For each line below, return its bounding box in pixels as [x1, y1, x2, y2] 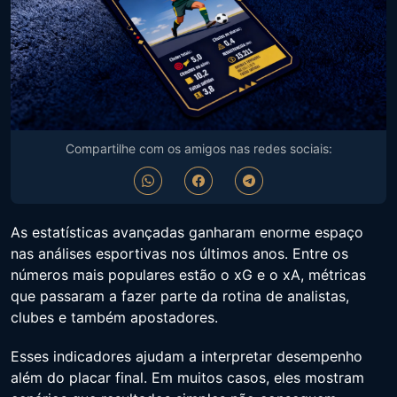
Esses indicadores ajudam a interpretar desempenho [11, 346, 362, 365]
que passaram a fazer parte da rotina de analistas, [11, 286, 349, 305]
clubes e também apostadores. [11, 307, 218, 326]
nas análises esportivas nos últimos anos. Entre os [11, 244, 348, 262]
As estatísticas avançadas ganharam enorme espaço [11, 222, 363, 241]
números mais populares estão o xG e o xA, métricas [11, 265, 366, 284]
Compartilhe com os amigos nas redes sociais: [65, 140, 332, 156]
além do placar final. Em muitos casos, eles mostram [11, 368, 364, 386]
